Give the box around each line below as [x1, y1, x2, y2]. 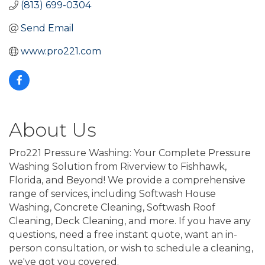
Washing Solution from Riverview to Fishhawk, [9, 161, 227, 173]
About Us [9, 118, 96, 142]
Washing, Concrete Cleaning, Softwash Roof [9, 202, 215, 214]
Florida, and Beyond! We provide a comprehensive [9, 174, 245, 186]
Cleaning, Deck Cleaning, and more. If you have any [9, 215, 251, 227]
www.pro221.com [21, 46, 101, 57]
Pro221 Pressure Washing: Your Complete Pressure [9, 147, 251, 159]
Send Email [21, 22, 74, 34]
